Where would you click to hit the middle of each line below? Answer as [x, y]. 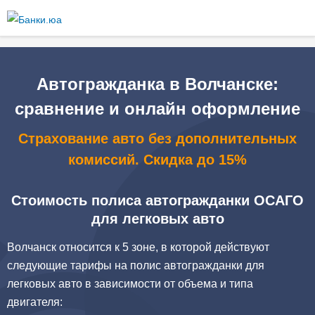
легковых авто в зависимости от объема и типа [130, 284]
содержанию [140, 39]
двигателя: [35, 302]
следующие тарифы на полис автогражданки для [136, 265]
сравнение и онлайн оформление [157, 109]
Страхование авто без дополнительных [157, 139]
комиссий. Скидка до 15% [157, 160]
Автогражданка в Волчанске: [157, 84]
